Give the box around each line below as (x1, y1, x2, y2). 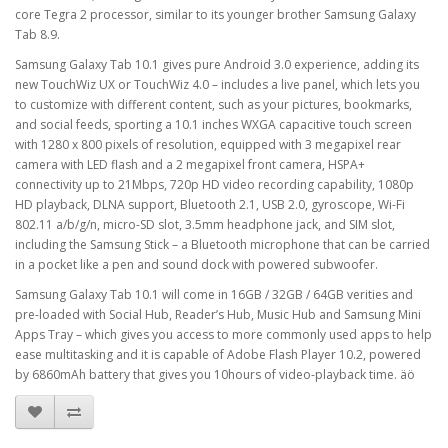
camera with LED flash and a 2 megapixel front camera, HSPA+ (15, 156, 365, 173)
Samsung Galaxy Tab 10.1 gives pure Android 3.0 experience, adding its (15, 56, 419, 73)
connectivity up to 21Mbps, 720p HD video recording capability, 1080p (15, 176, 414, 193)
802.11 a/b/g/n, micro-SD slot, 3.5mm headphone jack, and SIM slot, (15, 216, 395, 233)
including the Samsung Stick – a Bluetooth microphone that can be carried (15, 236, 430, 253)
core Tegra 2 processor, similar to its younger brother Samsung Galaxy (15, 6, 416, 23)
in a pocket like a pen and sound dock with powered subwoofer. (15, 256, 378, 273)
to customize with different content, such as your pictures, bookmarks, (15, 96, 412, 113)
